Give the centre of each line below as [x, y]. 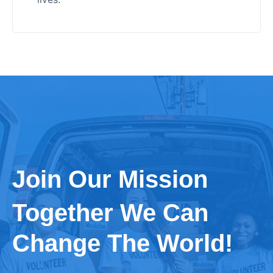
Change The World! [122, 243]
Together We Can [110, 213]
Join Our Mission [110, 179]
